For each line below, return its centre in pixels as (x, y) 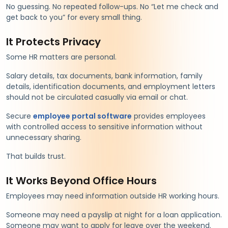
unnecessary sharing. (44, 137)
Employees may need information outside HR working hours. (113, 196)
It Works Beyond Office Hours (81, 180)
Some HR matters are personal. (61, 57)
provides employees (169, 116)
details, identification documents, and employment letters (111, 86)
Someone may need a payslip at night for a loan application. (114, 215)
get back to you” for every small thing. (74, 17)
